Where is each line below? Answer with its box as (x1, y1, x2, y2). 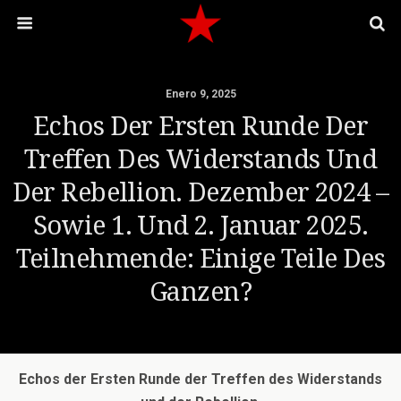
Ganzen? (149, 277, 252, 307)
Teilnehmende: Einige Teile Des (15, 243, 386, 274)
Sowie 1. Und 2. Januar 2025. (32, 210, 369, 241)
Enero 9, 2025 (165, 88, 236, 100)
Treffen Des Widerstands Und (23, 144, 378, 175)
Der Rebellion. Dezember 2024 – (12, 177, 389, 208)
